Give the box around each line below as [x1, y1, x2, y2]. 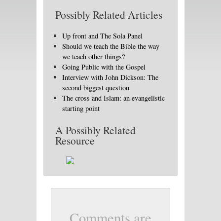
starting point [62, 104, 100, 113]
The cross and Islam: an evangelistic [62, 93, 165, 103]
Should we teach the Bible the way [62, 41, 160, 51]
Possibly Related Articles [55, 7, 162, 22]
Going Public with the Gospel [62, 62, 146, 72]
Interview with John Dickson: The [62, 73, 159, 82]
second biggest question [62, 83, 130, 92]
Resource [55, 133, 95, 148]
